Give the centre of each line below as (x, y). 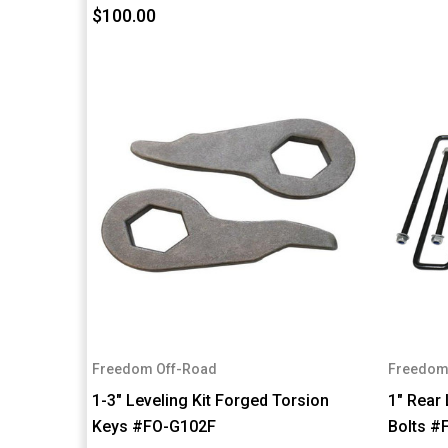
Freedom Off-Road (154, 369)
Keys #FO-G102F (154, 427)
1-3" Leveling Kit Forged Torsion (210, 401)
